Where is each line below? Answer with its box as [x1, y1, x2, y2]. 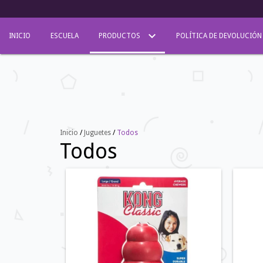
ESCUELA [50, 32, 79, 40]
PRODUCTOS [99, 32, 142, 40]
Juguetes [84, 129, 111, 137]
